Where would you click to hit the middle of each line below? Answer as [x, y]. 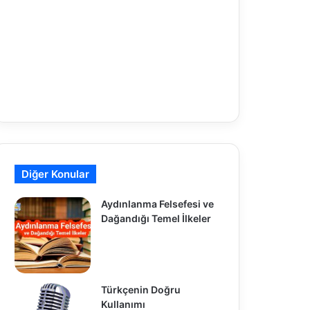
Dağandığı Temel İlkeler [156, 218]
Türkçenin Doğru [140, 289]
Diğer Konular [55, 174]
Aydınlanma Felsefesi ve [157, 203]
